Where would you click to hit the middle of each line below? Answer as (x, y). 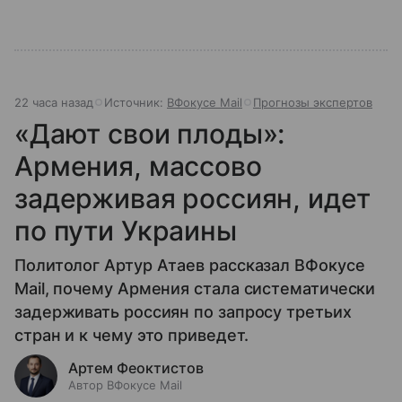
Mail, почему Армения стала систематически (195, 289)
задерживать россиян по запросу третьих (183, 312)
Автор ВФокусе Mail (125, 385)
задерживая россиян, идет (192, 199)
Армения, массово (138, 166)
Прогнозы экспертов (313, 103)
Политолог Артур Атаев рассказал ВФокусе (190, 266)
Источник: (135, 103)
